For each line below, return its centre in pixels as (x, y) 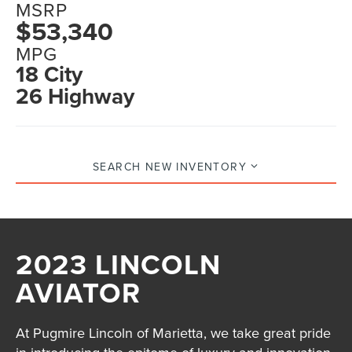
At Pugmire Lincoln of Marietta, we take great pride (174, 332)
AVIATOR (79, 293)
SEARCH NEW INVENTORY (170, 166)
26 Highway (75, 96)
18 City (49, 74)
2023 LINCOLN (119, 264)
